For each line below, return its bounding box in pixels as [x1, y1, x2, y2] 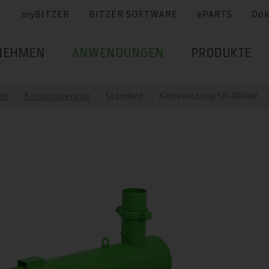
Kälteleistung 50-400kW [159, 89, 258, 101]
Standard [106, 89, 143, 101]
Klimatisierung [24, 89, 90, 101]
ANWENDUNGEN [72, 49, 165, 60]
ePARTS [197, 8, 232, 20]
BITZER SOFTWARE [89, 8, 178, 20]
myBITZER [21, 8, 70, 20]
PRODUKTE [191, 49, 252, 60]
